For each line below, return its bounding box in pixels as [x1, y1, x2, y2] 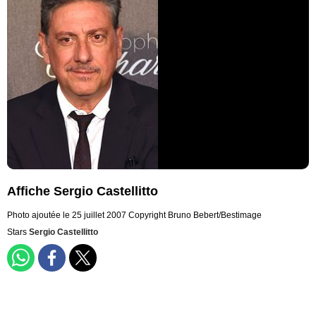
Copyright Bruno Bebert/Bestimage [128, 210, 262, 221]
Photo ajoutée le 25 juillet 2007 [7, 210, 126, 221]
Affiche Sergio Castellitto [7, 184, 158, 199]
